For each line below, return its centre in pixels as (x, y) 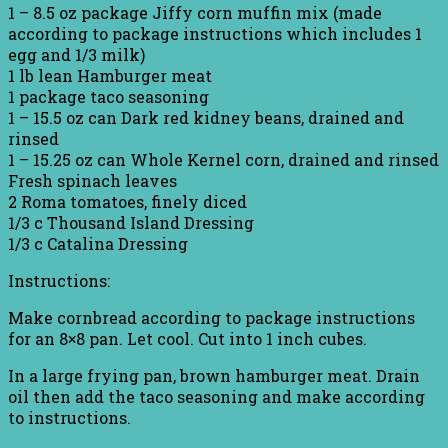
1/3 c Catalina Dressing (98, 243)
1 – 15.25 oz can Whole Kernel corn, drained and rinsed (223, 159)
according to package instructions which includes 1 (215, 33)
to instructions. (69, 417)
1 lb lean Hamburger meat (110, 75)
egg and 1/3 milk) (76, 54)
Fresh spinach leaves (92, 180)
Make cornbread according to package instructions (211, 317)
